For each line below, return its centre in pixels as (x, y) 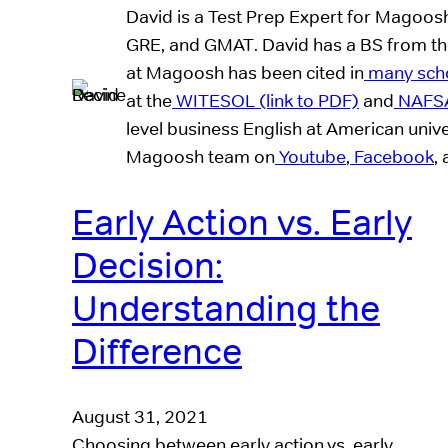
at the (149, 101)
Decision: (147, 266)
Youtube (310, 157)
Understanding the (226, 309)
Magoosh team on (200, 157)
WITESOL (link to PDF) (265, 101)
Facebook (392, 157)
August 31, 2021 (140, 417)
